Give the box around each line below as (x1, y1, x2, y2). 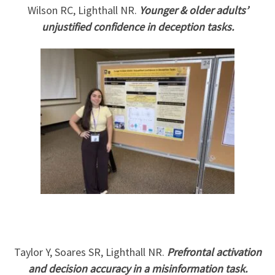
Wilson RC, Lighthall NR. (27, 2, 139, 17)
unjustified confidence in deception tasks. (41, 19, 234, 34)
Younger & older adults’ (139, 2, 248, 17)
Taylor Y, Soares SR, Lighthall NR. (14, 245, 167, 259)
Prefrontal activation (166, 245, 261, 259)
